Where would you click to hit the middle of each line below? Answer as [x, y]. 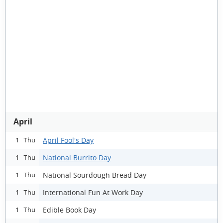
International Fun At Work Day [93, 192]
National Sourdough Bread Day [95, 175]
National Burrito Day [77, 157]
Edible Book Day [69, 210]
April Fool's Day [68, 140]
